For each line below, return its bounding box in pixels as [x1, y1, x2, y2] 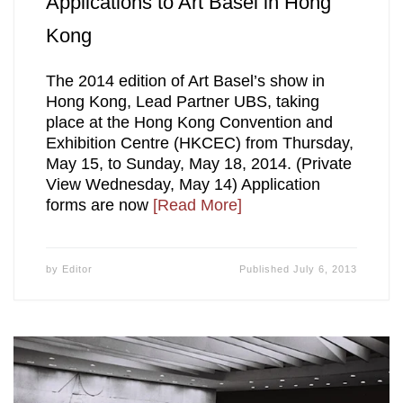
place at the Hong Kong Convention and [45, 112, 333, 131]
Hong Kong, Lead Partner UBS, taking [45, 92, 319, 111]
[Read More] [152, 195, 242, 214]
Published [239, 263, 294, 274]
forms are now [45, 195, 153, 214]
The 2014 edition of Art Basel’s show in [45, 71, 325, 90]
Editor [61, 263, 93, 274]
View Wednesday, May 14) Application [45, 175, 320, 193]
